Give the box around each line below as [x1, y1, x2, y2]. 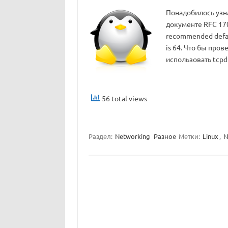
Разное [153, 132, 176, 141]
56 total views [100, 94, 147, 103]
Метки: [178, 132, 202, 141]
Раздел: [88, 132, 114, 141]
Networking [115, 132, 150, 141]
